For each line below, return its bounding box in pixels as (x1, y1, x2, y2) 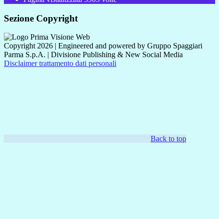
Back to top (151, 134, 186, 143)
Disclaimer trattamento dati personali (4, 59, 116, 68)
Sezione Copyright (4, 13, 78, 23)
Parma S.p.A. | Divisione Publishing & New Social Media (4, 50, 183, 59)
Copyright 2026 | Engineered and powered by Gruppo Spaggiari (4, 42, 202, 50)
